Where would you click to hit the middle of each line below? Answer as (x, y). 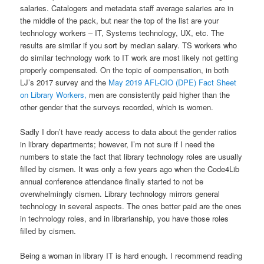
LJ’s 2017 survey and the (65, 82)
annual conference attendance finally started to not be (112, 181)
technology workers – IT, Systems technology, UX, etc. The (122, 32)
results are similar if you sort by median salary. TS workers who (129, 45)
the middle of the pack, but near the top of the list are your (120, 20)
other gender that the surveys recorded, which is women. (117, 107)
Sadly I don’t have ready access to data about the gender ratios (129, 131)
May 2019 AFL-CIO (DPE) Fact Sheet (173, 82)
